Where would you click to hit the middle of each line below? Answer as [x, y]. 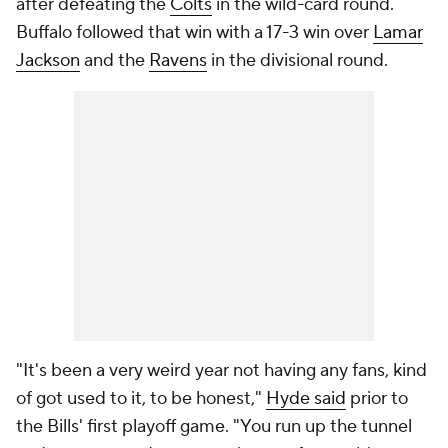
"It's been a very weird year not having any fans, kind [221, 370]
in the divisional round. [299, 60]
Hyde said [306, 398]
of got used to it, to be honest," [141, 398]
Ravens [178, 60]
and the [114, 60]
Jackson [48, 60]
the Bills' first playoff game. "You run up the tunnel [214, 426]
